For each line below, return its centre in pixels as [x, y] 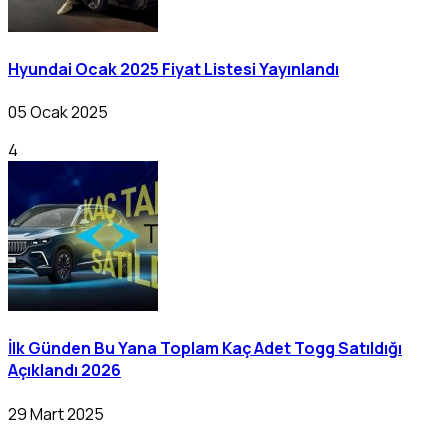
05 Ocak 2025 [58, 112]
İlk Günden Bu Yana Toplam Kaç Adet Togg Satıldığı [205, 348]
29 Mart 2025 [56, 413]
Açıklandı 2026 [64, 370]
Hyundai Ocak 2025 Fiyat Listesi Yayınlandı [173, 68]
